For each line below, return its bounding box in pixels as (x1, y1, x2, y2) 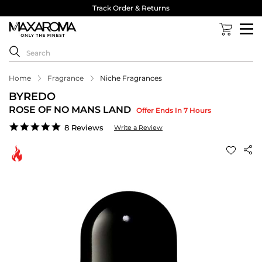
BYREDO (9, 90, 56, 104)
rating (61, 140, 85, 151)
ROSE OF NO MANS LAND (9, 104, 133, 116)
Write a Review (114, 123, 163, 132)
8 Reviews (64, 123, 104, 133)
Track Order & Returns (92, 4, 170, 12)
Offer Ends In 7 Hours (136, 106, 211, 115)
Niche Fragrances (100, 74, 162, 83)
